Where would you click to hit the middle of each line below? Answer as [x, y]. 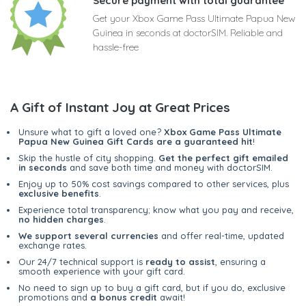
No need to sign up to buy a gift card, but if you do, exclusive [152, 288]
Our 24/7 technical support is [82, 262]
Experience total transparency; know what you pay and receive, [156, 210]
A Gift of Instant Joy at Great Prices [120, 108]
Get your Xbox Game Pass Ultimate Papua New [194, 19]
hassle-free [116, 47]
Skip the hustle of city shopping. [88, 158]
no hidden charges [61, 220]
